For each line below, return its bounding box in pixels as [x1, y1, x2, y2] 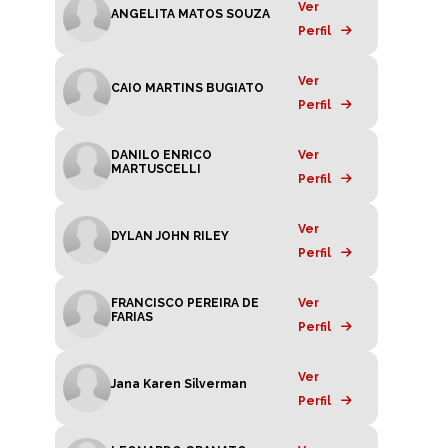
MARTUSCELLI [111, 162, 201, 177]
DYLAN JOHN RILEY [111, 229, 229, 244]
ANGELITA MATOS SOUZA [111, 7, 270, 22]
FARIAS [111, 310, 153, 325]
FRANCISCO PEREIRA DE [111, 296, 259, 311]
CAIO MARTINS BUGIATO [111, 81, 264, 96]
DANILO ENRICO [111, 148, 212, 163]
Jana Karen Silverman [111, 377, 247, 392]
